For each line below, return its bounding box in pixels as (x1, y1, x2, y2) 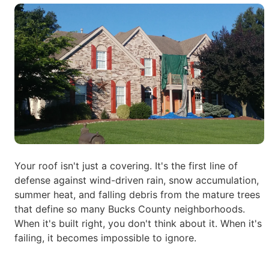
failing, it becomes (14, 231, 101, 244)
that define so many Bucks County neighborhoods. (14, 202, 245, 215)
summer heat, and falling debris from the (14, 188, 202, 201)
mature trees (202, 188, 260, 201)
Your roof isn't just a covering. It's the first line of (14, 159, 238, 172)
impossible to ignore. (101, 231, 196, 244)
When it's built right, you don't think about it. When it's (14, 217, 262, 229)
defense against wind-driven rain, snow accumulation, (14, 174, 259, 186)
